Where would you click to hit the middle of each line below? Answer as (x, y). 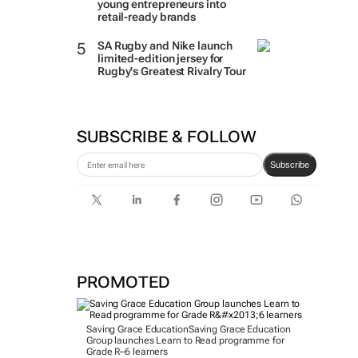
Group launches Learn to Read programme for (185, 340)
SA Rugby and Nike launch (165, 46)
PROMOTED (123, 282)
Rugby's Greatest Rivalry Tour (172, 71)
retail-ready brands (147, 17)
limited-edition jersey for (160, 58)
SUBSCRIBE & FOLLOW (166, 137)
